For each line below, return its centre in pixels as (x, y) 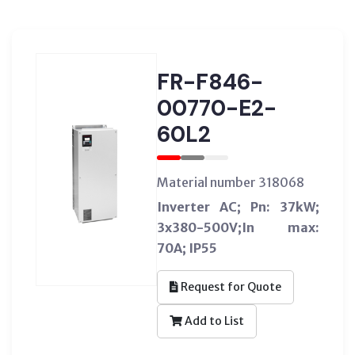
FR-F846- (210, 82)
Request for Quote (229, 286)
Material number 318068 (230, 182)
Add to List (213, 321)
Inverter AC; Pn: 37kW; (238, 206)
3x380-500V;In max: (238, 227)
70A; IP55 (187, 248)
